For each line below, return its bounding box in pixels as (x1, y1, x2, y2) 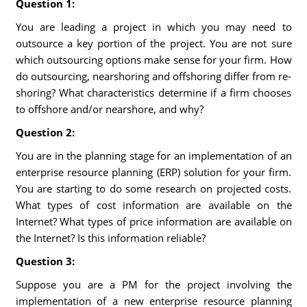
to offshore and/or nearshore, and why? (15, 102, 204, 116)
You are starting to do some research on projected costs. (15, 182, 292, 195)
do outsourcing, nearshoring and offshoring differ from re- (15, 69, 292, 83)
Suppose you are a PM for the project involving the (15, 278, 292, 291)
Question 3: (15, 254, 75, 268)
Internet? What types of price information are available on (15, 214, 292, 228)
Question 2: (15, 125, 75, 139)
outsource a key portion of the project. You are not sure (15, 36, 292, 50)
